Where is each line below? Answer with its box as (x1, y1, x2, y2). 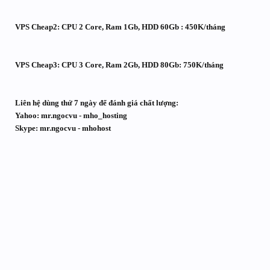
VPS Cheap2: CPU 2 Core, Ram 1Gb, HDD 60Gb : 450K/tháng (15, 22, 225, 31)
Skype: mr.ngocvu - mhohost (15, 124, 111, 133)
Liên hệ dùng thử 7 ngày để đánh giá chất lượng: (15, 98, 178, 107)
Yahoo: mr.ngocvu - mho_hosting (15, 111, 127, 120)
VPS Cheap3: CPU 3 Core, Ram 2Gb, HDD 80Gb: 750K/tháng (15, 60, 224, 69)
